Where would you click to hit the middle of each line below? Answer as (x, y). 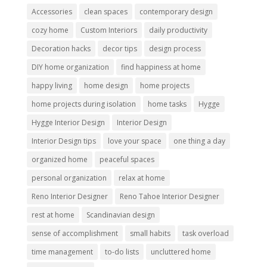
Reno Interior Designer (69, 197)
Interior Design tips (63, 141)
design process (175, 49)
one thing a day (199, 141)
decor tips (119, 49)
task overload (205, 234)
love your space (134, 141)
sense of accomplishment (74, 234)
